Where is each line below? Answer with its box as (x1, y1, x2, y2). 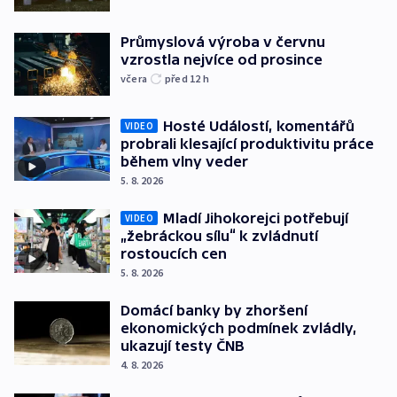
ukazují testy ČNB (121, 338, 245, 354)
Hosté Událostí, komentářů (163, 118, 354, 135)
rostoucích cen (121, 245, 227, 262)
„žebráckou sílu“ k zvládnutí (121, 228, 318, 245)
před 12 (165, 71, 203, 85)
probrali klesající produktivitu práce (121, 136, 374, 152)
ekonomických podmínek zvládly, (121, 320, 357, 337)
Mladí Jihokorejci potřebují (163, 210, 348, 227)
